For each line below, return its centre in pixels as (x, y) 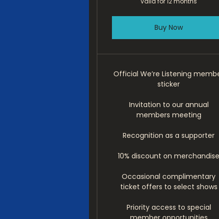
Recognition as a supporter (169, 135)
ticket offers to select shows (169, 187)
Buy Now (169, 27)
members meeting (169, 115)
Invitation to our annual (169, 105)
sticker (169, 84)
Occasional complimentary (169, 176)
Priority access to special (169, 207)
